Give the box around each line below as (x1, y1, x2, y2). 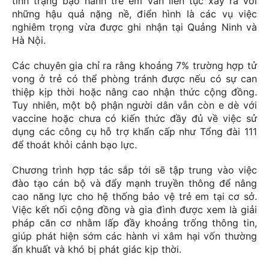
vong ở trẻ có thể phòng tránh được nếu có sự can (12, 73, 257, 85)
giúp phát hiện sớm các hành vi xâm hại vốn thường (12, 230, 257, 243)
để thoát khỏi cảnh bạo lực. (12, 139, 137, 151)
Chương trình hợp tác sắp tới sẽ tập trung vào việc (12, 164, 257, 177)
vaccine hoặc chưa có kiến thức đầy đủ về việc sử (12, 112, 257, 125)
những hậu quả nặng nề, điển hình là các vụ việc (12, 8, 257, 20)
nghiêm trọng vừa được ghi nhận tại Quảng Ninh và (12, 21, 257, 34)
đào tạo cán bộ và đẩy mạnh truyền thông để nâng (12, 177, 257, 190)
